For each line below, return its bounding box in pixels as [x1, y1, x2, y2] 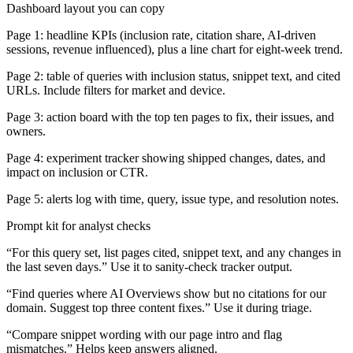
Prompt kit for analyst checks [6, 218, 150, 232]
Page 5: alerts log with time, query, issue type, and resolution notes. [6, 191, 339, 206]
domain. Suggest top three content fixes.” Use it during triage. [6, 300, 312, 314]
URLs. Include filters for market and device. [6, 83, 225, 97]
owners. [6, 124, 46, 138]
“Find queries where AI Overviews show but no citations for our [6, 286, 326, 300]
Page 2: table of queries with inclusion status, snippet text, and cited [6, 69, 340, 83]
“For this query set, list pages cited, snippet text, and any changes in [6, 245, 341, 259]
